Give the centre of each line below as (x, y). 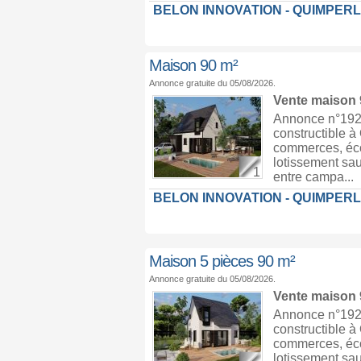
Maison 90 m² (193, 65)
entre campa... (313, 177)
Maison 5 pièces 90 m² (222, 261)
